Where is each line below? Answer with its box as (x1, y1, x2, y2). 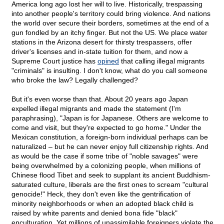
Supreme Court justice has (11, 57, 97, 65)
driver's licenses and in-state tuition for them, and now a (11, 47, 188, 56)
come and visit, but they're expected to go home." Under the (11, 123, 201, 132)
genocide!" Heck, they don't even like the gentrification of (11, 190, 190, 198)
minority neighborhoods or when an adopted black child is (11, 199, 193, 208)
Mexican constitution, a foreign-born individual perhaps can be (11, 133, 208, 141)
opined (97, 57, 119, 65)
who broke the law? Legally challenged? (11, 76, 138, 84)
